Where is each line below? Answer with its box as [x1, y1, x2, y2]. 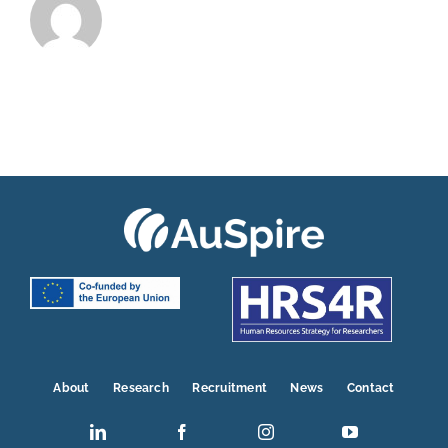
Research [113, 381, 169, 396]
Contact [346, 381, 395, 396]
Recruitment [192, 381, 268, 396]
